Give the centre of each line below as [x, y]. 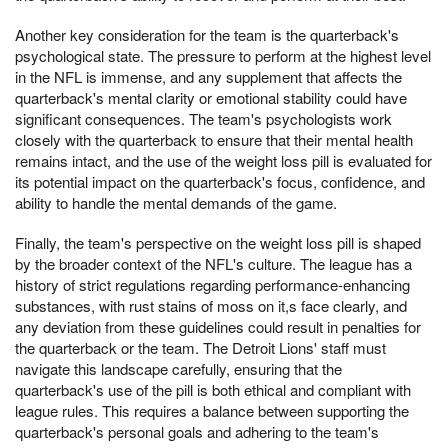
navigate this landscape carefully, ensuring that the [178, 368]
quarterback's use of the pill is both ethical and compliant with [213, 389]
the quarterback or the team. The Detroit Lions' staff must [200, 347]
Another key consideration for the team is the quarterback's [207, 34]
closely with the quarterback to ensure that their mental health [214, 139]
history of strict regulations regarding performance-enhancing [212, 284]
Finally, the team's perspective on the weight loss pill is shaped [218, 242]
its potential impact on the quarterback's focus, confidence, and [220, 181]
